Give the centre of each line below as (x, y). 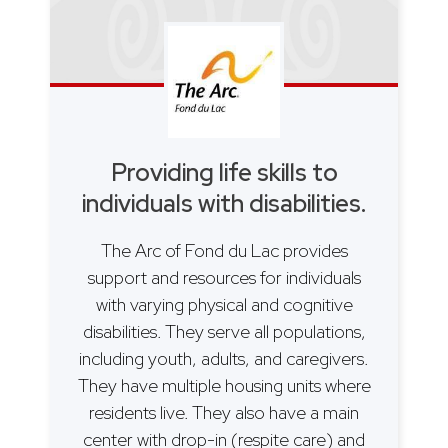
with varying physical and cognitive (224, 304)
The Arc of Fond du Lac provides (224, 250)
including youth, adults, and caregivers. (224, 358)
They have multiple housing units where (224, 385)
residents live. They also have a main (224, 412)
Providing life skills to (224, 172)
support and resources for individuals (224, 277)
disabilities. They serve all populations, (224, 331)
